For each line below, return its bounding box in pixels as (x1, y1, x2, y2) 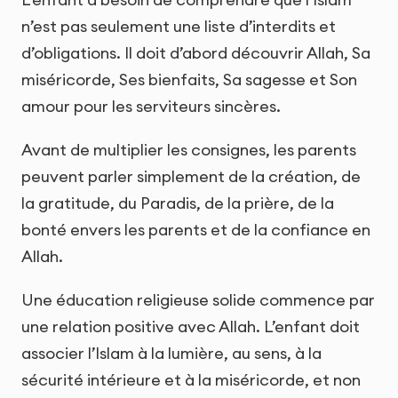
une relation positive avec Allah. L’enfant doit (21, 316, 360, 338)
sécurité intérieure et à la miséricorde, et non (21, 370, 361, 391)
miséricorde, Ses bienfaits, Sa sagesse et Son (21, 68, 357, 90)
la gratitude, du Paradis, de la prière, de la (21, 192, 334, 213)
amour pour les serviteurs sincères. (21, 95, 281, 116)
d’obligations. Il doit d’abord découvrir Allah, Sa (21, 42, 370, 63)
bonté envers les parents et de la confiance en (21, 219, 370, 240)
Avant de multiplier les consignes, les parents (21, 139, 356, 160)
